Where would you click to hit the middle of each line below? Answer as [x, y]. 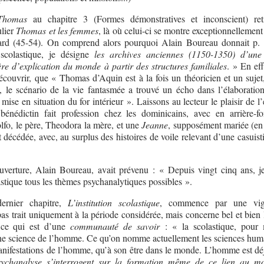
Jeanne [155, 124]
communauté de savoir [115, 226]
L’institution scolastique [114, 202]
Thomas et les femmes [57, 30]
